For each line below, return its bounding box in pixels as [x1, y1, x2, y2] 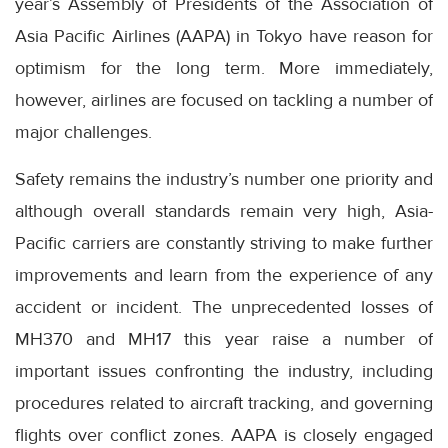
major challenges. [15, 121, 152, 143]
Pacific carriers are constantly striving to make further [15, 232, 433, 254]
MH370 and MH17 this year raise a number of [15, 328, 433, 350]
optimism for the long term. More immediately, [15, 57, 433, 79]
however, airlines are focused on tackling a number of [15, 89, 433, 111]
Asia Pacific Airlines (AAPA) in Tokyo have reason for [15, 25, 433, 47]
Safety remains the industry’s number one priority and [15, 168, 433, 190]
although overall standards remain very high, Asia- [15, 200, 433, 222]
